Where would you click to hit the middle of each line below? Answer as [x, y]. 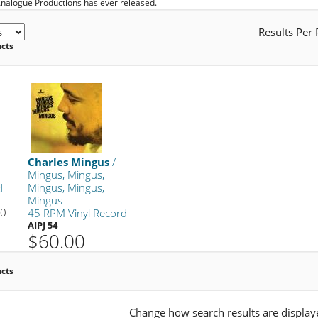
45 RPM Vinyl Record [78, 213]
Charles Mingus [69, 161]
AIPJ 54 [43, 225]
